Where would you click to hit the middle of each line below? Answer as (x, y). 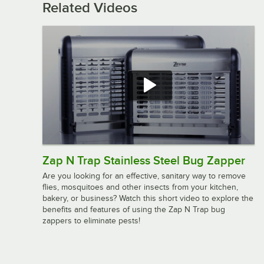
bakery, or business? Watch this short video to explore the (148, 199)
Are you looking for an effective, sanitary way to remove (144, 176)
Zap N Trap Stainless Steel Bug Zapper (144, 161)
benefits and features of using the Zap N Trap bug (134, 210)
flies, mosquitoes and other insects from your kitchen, (140, 187)
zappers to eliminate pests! (91, 221)
